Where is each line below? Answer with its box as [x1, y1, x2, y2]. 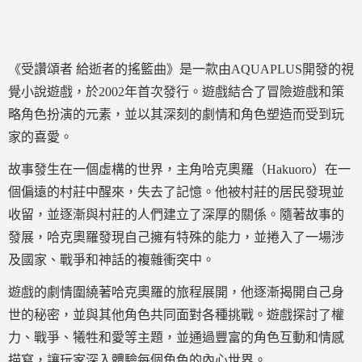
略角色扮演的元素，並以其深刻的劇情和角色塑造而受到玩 [8, 107, 344, 121]
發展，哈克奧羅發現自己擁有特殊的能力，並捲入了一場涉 [8, 230, 344, 244]
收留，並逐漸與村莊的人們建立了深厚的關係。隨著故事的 [8, 208, 344, 221]
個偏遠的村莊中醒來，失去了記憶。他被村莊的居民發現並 [8, 185, 344, 199]
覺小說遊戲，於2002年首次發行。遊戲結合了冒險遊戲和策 [8, 85, 344, 99]
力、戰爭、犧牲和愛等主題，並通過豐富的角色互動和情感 [8, 330, 344, 344]
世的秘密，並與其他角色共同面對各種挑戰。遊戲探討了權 [8, 308, 344, 322]
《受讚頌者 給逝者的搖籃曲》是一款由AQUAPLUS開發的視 [8, 62, 354, 76]
